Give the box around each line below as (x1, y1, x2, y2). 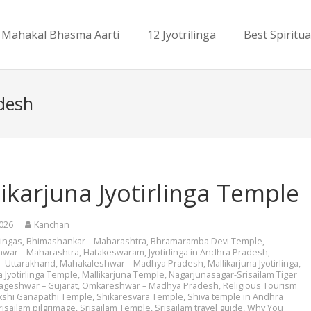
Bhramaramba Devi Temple (151, 235, 263, 248)
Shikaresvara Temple (96, 291, 184, 303)
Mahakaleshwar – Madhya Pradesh (60, 258, 204, 270)
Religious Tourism (223, 280, 298, 292)
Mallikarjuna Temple (82, 269, 165, 281)
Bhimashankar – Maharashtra (26, 235, 147, 248)
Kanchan (34, 219, 70, 231)
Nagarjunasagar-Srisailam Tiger (169, 269, 298, 281)
